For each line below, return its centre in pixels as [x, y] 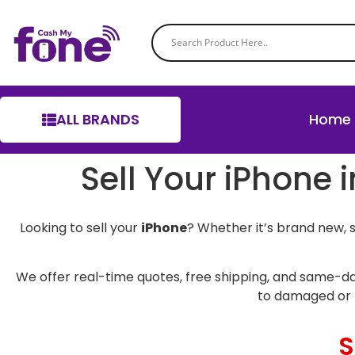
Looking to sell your [80, 228]
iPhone [164, 228]
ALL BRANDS [97, 119]
